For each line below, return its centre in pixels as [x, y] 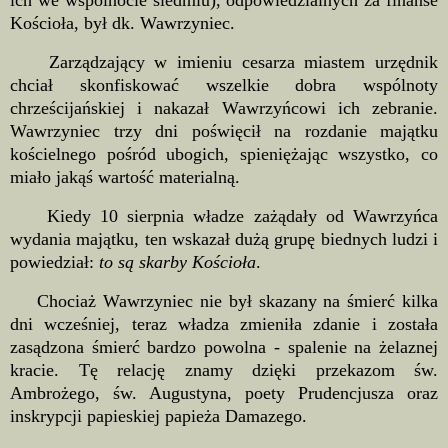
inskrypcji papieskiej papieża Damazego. [158, 415]
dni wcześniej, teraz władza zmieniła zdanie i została [224, 323]
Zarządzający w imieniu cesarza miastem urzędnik [224, 62]
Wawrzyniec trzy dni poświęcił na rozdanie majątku [224, 131]
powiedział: [54, 261]
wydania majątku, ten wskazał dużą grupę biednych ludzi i [224, 238]
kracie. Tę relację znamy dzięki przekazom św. [224, 369]
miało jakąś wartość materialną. [127, 177]
